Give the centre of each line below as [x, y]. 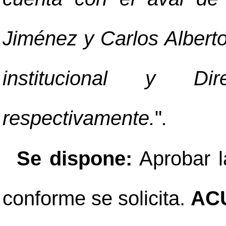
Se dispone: [74, 158]
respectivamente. [79, 118]
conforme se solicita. [97, 198]
